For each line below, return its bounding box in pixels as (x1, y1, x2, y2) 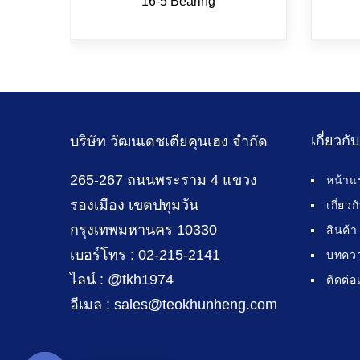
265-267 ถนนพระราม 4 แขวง (70, 172, 257, 189)
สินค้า (326, 223, 358, 237)
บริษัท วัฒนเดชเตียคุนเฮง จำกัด (70, 133, 268, 150)
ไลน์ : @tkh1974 (70, 272, 174, 288)
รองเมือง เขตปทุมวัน (70, 197, 198, 214)
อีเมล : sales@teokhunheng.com (70, 297, 277, 313)
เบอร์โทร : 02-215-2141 (70, 247, 220, 264)
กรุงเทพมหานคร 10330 (70, 222, 217, 239)
